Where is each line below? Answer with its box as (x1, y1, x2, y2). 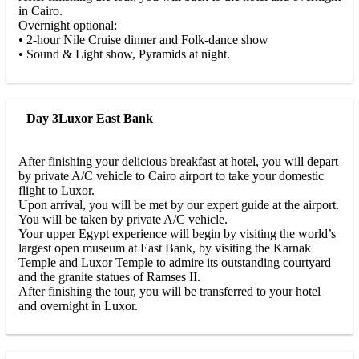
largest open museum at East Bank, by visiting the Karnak (18, 241, 311, 256)
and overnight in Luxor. (18, 299, 138, 313)
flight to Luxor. (18, 184, 95, 198)
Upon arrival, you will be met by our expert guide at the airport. (18, 198, 339, 212)
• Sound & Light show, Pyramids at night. (18, 46, 230, 61)
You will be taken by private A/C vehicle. (18, 212, 228, 227)
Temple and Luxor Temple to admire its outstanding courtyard (18, 256, 331, 270)
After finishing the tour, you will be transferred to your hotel (18, 284, 321, 299)
